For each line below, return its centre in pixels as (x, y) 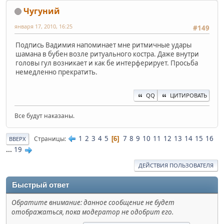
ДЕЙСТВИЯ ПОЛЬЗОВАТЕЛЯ (176, 165)
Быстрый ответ (40, 185)
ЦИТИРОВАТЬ (188, 95)
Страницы (49, 138)
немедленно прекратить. (56, 72)
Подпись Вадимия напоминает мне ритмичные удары (103, 45)
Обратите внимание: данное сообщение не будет (93, 203)
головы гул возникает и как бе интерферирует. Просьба (107, 63)
